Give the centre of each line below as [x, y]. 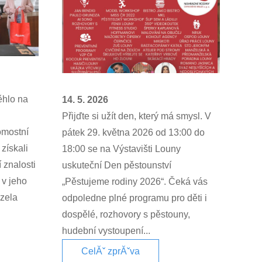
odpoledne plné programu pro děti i [135, 198]
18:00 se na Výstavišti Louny [121, 149]
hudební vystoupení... [106, 230]
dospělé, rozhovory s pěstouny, [126, 214]
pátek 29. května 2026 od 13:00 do [133, 132]
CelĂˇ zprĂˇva [111, 251]
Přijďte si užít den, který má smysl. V [137, 116]
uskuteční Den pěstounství [117, 165]
